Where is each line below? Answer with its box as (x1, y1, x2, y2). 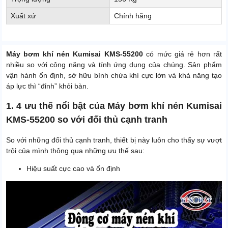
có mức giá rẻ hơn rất (146, 50, 222, 59)
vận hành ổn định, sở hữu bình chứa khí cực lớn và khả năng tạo (6, 71, 222, 80)
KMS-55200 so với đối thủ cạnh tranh (6, 115, 167, 125)
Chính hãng (114, 12, 152, 20)
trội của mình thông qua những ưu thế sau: (6, 147, 145, 155)
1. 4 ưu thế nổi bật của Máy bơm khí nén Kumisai (6, 101, 222, 111)
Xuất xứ (11, 12, 36, 20)
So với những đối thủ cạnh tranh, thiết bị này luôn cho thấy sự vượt (6, 136, 222, 145)
